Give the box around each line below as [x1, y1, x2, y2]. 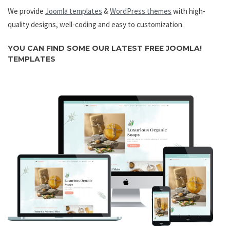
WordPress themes [110, 6, 171, 16]
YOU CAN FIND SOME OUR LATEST [8, 43, 145, 53]
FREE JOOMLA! [145, 43, 202, 53]
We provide [8, 6, 45, 16]
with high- [171, 6, 205, 16]
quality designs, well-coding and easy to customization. [8, 20, 184, 29]
